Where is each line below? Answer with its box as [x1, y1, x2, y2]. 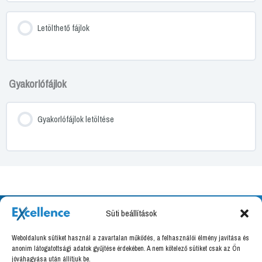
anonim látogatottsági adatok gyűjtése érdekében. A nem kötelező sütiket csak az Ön [12, 244, 240, 253]
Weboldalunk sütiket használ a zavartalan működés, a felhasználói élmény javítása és [12, 233, 249, 243]
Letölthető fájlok [37, 22, 89, 35]
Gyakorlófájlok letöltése [37, 113, 114, 125]
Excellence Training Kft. [91, 244, 171, 256]
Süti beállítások [105, 207, 157, 219]
